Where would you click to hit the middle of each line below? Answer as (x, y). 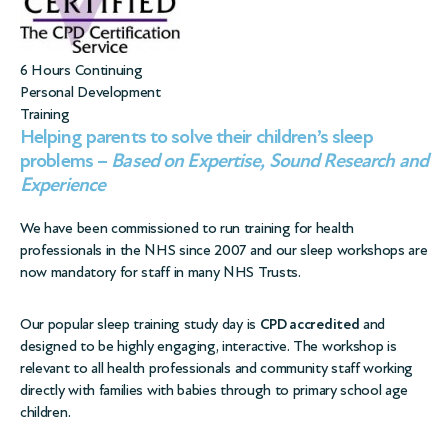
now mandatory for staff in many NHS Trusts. (160, 272)
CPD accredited (309, 324)
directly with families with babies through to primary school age (214, 390)
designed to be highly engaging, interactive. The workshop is (208, 346)
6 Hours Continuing (81, 70)
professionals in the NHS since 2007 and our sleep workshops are (224, 250)
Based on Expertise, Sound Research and (269, 161)
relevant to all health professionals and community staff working (217, 368)
